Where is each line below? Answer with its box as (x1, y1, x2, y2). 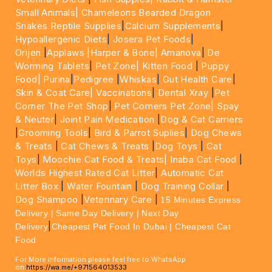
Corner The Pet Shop (15, 100, 109, 112)
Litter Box (15, 180, 59, 192)
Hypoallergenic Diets (15, 33, 107, 45)
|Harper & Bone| (87, 47, 158, 58)
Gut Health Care (162, 73, 233, 85)
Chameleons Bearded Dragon (81, 7, 211, 18)
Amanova (160, 47, 202, 58)
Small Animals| (15, 7, 82, 18)
